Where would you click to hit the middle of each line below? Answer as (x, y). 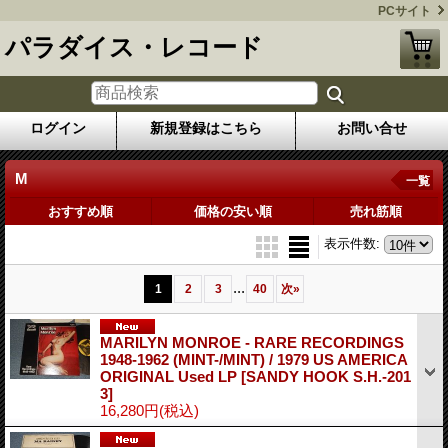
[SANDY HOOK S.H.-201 (326, 376)
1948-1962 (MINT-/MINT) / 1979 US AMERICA (253, 359)
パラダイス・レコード (134, 47)
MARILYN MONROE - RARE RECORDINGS (252, 342)
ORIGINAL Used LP (170, 376)
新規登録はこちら (206, 127)
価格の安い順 (232, 211)
